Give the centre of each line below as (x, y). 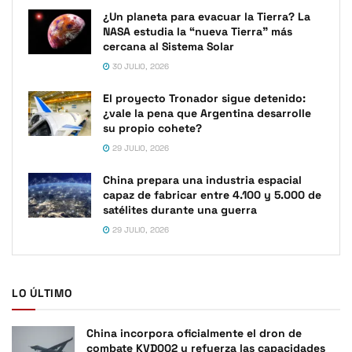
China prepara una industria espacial (202, 180)
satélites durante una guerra (180, 210)
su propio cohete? (152, 128)
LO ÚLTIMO (42, 293)
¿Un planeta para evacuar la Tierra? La (207, 17)
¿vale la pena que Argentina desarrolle (207, 114)
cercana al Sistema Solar (169, 47)
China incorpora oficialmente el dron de (194, 334)
